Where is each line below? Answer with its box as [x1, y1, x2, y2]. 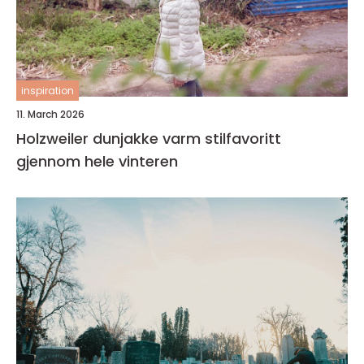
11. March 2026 [16, 107, 84, 121]
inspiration [21, 84, 74, 97]
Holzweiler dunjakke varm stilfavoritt [16, 128, 162, 149]
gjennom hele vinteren [16, 151, 178, 171]
